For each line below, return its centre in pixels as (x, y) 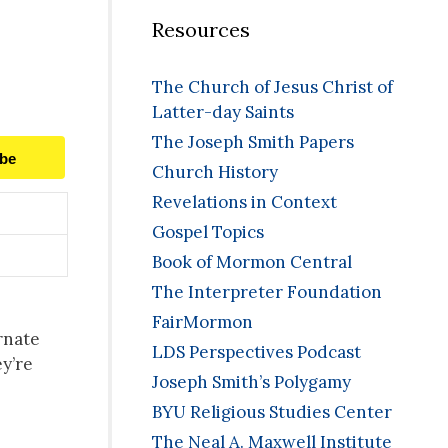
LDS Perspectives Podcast (256, 352)
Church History (215, 172)
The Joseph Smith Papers (253, 142)
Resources (201, 30)
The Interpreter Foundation (267, 292)
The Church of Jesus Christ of (272, 87)
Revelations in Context (244, 202)
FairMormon (202, 322)
